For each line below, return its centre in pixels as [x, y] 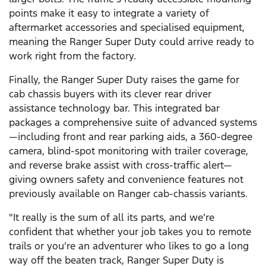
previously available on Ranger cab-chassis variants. [128, 194]
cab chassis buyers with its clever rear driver [110, 94]
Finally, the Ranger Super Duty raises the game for [124, 80]
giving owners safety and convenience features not [126, 180]
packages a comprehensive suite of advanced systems [133, 123]
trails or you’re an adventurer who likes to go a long [129, 246]
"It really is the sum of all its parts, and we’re [112, 218]
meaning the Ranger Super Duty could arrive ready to [132, 42]
